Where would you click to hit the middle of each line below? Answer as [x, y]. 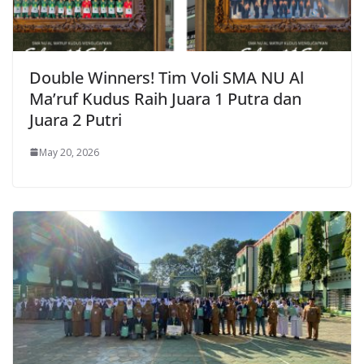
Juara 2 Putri [76, 119]
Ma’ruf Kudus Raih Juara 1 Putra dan [165, 98]
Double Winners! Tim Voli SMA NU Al [167, 77]
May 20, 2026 [69, 152]
